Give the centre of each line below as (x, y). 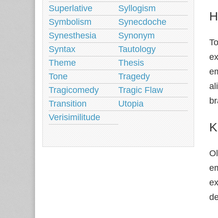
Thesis (131, 63)
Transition (68, 104)
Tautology (137, 49)
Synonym (136, 36)
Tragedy (134, 76)
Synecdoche (142, 22)
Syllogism (137, 8)
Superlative (71, 8)
